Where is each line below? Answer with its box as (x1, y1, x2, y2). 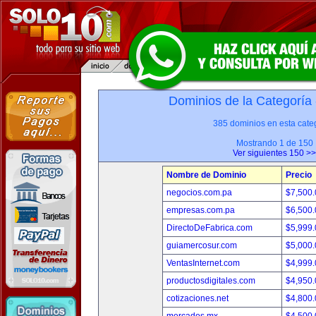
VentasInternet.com (166, 258, 240, 268)
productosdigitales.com (166, 276, 255, 286)
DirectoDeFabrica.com (166, 223, 253, 233)
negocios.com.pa (166, 188, 232, 197)
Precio (286, 170, 312, 180)
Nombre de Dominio (166, 170, 246, 180)
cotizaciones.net (166, 293, 229, 303)
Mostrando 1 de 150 (236, 138, 313, 148)
